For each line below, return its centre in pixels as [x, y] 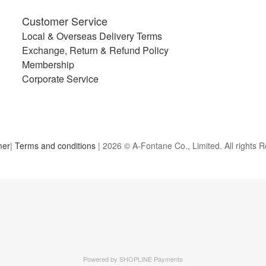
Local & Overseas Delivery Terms [92, 36]
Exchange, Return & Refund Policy [95, 50]
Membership [48, 64]
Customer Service [65, 20]
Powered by [101, 259]
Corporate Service [60, 78]
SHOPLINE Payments [151, 259]
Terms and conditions [55, 145]
